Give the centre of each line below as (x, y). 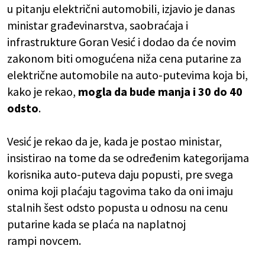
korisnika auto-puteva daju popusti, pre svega (120, 174)
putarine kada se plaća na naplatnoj (96, 224)
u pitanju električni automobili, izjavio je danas (121, 9)
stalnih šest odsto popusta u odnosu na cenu (117, 208)
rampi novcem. (44, 241)
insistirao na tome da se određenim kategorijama (128, 158)
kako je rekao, (43, 92)
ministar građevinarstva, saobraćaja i (98, 25)
